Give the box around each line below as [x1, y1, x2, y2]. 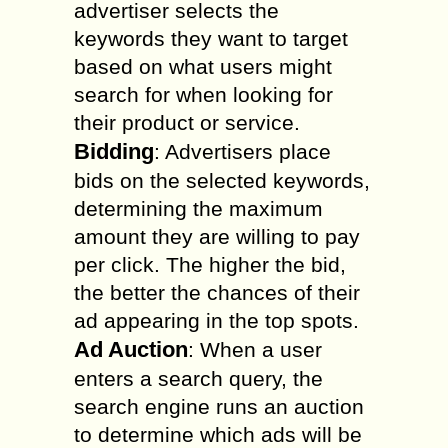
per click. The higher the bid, [74, 253, 346, 276]
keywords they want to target [74, 27, 348, 50]
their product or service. [74, 111, 300, 134]
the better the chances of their [74, 281, 360, 304]
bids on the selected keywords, [74, 169, 370, 192]
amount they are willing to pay [74, 225, 360, 248]
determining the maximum [74, 197, 323, 220]
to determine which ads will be [74, 423, 362, 446]
